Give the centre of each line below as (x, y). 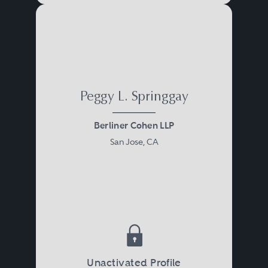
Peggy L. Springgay (134, 98)
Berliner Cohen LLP (134, 126)
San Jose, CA (134, 142)
